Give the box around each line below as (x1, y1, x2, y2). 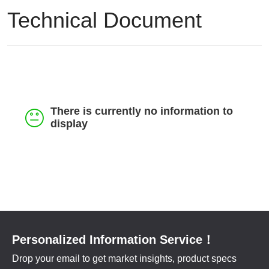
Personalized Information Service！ (12, 233, 214, 246)
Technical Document (7, 8, 202, 32)
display (50, 118, 88, 130)
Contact (9, 36, 42, 46)
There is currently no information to (50, 105, 234, 117)
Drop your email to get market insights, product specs (12, 253, 237, 264)
